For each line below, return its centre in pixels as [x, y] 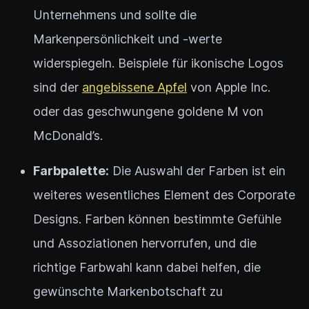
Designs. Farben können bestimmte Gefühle [157, 219]
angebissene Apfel [134, 87]
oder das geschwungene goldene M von [148, 111]
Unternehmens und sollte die [115, 14]
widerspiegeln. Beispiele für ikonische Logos [158, 63]
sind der [58, 87]
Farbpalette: [71, 170]
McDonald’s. [68, 135]
